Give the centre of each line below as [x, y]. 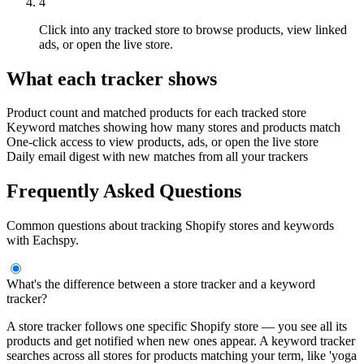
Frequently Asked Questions [124, 191]
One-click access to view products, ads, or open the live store [162, 142]
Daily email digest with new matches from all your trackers [157, 157]
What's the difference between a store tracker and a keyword [161, 284]
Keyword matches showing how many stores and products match [173, 128]
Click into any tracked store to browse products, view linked [193, 29]
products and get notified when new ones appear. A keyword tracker [181, 341]
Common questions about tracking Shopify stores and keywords [170, 226]
